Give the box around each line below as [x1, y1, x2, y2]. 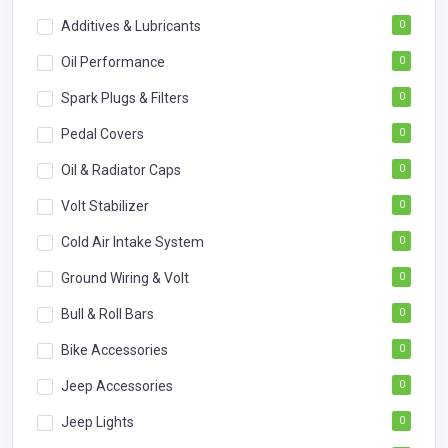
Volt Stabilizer [61, 197, 149, 214]
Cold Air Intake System [61, 233, 204, 250]
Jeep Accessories [61, 377, 173, 394]
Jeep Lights [61, 413, 134, 430]
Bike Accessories [61, 341, 168, 358]
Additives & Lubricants [61, 17, 201, 34]
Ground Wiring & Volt [61, 269, 189, 286]
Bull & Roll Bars [61, 305, 154, 322]
